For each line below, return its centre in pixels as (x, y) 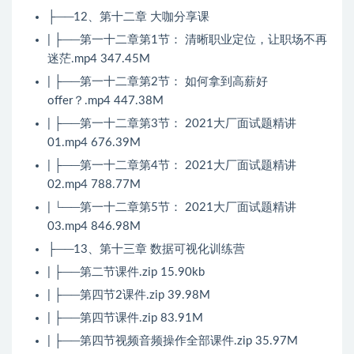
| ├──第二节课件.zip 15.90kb (126, 273)
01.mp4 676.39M (94, 143)
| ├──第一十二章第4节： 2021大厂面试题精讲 (172, 166)
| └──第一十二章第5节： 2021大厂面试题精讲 (172, 208)
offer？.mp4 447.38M (105, 101)
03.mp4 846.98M (94, 227)
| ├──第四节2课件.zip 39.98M (129, 296)
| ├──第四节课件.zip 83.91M (125, 318)
